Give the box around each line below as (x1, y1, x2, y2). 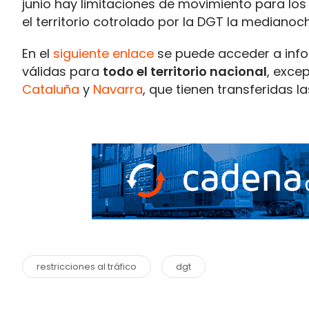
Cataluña (22, 81, 79, 98)
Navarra (93, 81, 143, 98)
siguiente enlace (53, 45, 154, 62)
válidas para (22, 63, 103, 80)
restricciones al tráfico (37, 260, 137, 273)
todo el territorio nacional (103, 63, 267, 80)
